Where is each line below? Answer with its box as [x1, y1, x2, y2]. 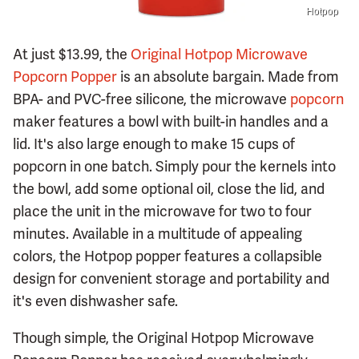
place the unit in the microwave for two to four [13, 202, 312, 221]
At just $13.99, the [13, 45, 131, 64]
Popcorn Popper [13, 67, 117, 87]
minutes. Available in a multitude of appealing [13, 224, 302, 244]
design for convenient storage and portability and [13, 269, 329, 288]
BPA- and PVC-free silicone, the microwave [13, 90, 290, 109]
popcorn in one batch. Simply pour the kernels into [13, 157, 336, 176]
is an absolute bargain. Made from [117, 67, 339, 87]
